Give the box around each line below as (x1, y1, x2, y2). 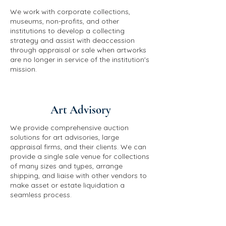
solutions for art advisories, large (10, 133, 119, 142)
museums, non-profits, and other (10, 17, 119, 26)
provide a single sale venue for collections (10, 152, 149, 161)
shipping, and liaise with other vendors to (10, 171, 147, 180)
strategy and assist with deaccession (10, 36, 135, 45)
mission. (10, 65, 37, 74)
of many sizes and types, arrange (10, 161, 123, 171)
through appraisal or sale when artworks (10, 45, 146, 54)
